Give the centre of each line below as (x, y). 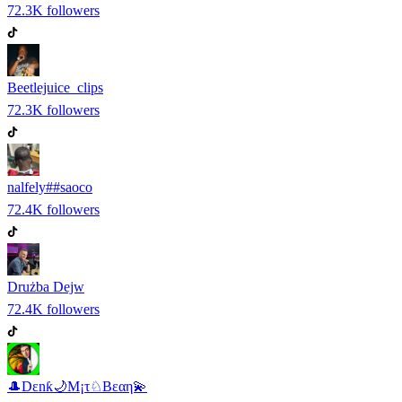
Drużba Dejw (46, 286)
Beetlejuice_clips (55, 87)
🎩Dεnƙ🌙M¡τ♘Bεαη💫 (77, 386)
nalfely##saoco (50, 187)
